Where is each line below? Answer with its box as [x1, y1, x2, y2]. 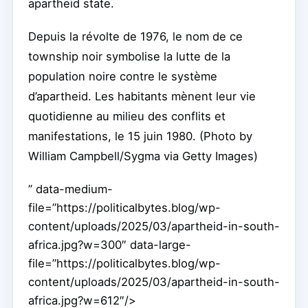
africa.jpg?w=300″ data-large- [28, 238, 191, 252]
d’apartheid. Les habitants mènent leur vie [28, 89, 256, 104]
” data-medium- [28, 182, 113, 197]
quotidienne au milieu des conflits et [28, 109, 225, 124]
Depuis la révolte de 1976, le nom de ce [28, 30, 243, 44]
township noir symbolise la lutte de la [28, 49, 230, 64]
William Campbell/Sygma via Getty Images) [28, 149, 258, 164]
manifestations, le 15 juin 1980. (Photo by [28, 129, 252, 144]
